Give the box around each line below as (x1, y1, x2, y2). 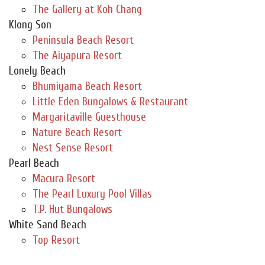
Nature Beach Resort (33, 126, 122, 140)
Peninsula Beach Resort (33, 34, 134, 47)
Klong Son (9, 18, 51, 32)
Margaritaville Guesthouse (33, 111, 146, 124)
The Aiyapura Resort (33, 49, 122, 63)
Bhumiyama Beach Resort (33, 80, 142, 93)
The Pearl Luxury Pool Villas (33, 188, 152, 201)
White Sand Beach (9, 218, 86, 232)
